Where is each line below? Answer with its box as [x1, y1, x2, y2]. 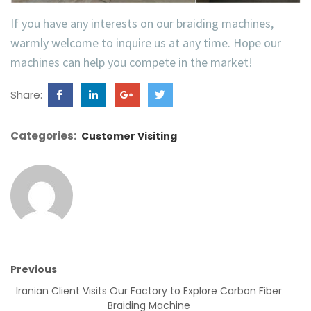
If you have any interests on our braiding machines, [10, 15, 274, 32]
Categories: [10, 128, 76, 144]
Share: [10, 87, 45, 103]
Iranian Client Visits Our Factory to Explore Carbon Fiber [15, 284, 282, 299]
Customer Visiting [81, 129, 177, 144]
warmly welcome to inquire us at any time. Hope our [10, 35, 281, 51]
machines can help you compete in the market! [10, 54, 253, 71]
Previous [10, 262, 57, 277]
